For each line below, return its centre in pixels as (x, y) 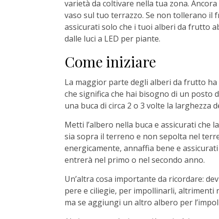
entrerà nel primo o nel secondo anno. (135, 160)
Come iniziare (110, 62)
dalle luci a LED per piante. (112, 39)
